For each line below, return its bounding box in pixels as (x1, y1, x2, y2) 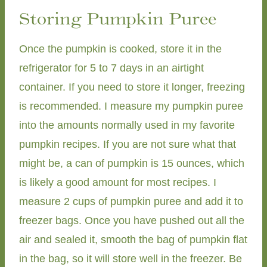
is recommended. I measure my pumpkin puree (19, 100, 243, 113)
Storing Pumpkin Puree (19, 8, 216, 29)
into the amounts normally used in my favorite (19, 119, 235, 132)
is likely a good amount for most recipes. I (19, 176, 216, 189)
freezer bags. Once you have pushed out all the (19, 215, 244, 227)
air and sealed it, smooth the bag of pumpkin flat (19, 234, 247, 246)
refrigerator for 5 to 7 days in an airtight (19, 62, 204, 74)
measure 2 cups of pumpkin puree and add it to (19, 195, 243, 208)
